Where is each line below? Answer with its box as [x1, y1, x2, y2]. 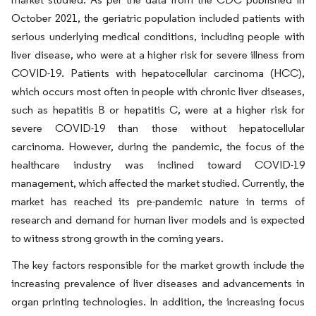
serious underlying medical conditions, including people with [11, 30, 305, 43]
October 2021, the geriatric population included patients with [11, 11, 305, 25]
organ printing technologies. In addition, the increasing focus [11, 295, 305, 308]
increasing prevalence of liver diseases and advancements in [11, 276, 305, 290]
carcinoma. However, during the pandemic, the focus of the [11, 140, 305, 153]
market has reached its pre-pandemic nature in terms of [11, 195, 305, 208]
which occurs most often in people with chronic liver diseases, [11, 85, 305, 98]
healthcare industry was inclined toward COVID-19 [11, 158, 305, 171]
